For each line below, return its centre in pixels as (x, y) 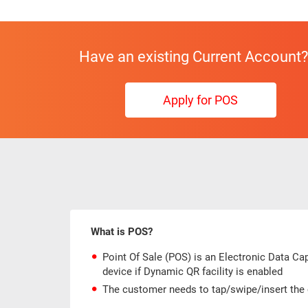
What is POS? (122, 232)
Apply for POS (200, 100)
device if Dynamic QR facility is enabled (192, 272)
